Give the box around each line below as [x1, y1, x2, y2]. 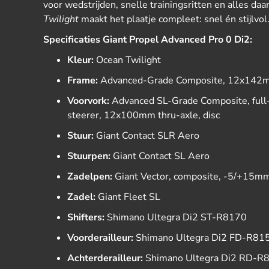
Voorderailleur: [67, 231, 133, 244]
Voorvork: [67, 94, 109, 107]
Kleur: [67, 53, 94, 67]
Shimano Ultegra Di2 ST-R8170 [104, 211, 247, 224]
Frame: [67, 74, 98, 87]
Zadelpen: [67, 170, 112, 183]
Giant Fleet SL [95, 190, 160, 204]
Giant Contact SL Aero [110, 150, 210, 163]
